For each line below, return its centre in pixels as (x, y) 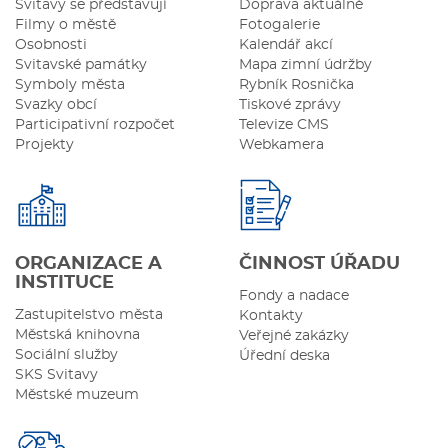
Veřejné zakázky (294, 336)
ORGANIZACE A (88, 264)
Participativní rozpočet (95, 125)
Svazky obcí (56, 105)
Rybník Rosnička (296, 85)
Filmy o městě (65, 25)
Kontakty (271, 316)
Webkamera (281, 145)
